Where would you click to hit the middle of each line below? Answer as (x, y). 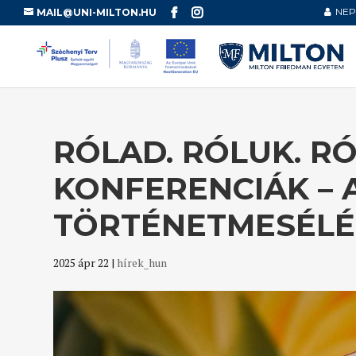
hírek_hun (142, 263)
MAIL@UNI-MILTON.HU (97, 12)
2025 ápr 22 (81, 263)
